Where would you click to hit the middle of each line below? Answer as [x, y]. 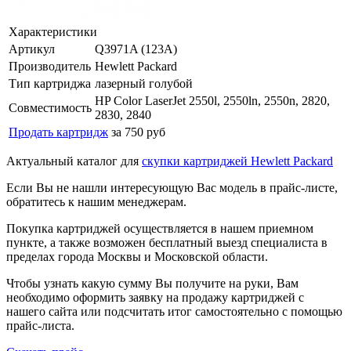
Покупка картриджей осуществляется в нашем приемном [160, 228]
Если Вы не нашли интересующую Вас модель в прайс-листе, [172, 187]
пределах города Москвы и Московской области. [137, 256]
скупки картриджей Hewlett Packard [237, 161]
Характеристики [53, 31]
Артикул [32, 49]
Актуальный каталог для [74, 161]
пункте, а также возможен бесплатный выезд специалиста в [167, 242]
